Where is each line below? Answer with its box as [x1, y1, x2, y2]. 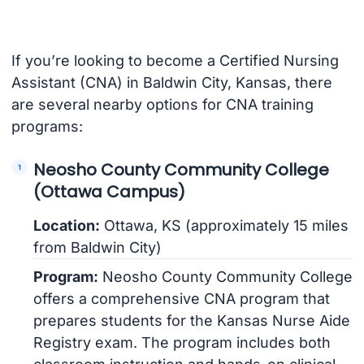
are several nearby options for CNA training [11, 95, 314, 113]
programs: [11, 117, 83, 135]
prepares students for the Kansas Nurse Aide [33, 311, 351, 329]
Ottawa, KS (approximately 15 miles [100, 216, 349, 234]
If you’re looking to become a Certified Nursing [11, 51, 339, 69]
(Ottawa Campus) [33, 180, 186, 203]
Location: [33, 216, 101, 234]
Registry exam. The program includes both [33, 333, 331, 351]
